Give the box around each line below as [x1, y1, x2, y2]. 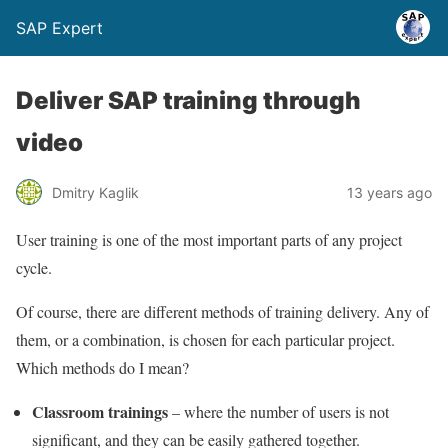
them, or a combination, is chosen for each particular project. [16, 329, 395, 350]
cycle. [16, 257, 52, 278]
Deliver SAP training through [16, 86, 361, 115]
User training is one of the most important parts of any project [16, 229, 402, 250]
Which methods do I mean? [16, 357, 189, 378]
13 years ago [347, 183, 432, 201]
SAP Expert [16, 18, 103, 38]
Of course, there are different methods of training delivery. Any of [16, 301, 429, 322]
